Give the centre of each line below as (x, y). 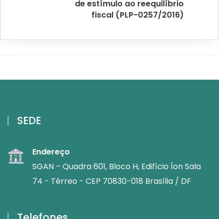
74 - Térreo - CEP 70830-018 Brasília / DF (112, 181)
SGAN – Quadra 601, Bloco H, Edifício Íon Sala (117, 167)
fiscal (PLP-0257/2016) (138, 15)
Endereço (51, 152)
